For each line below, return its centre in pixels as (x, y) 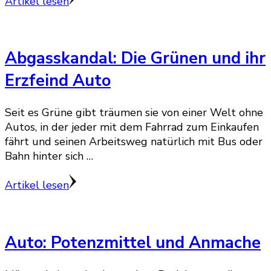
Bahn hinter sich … (49, 156)
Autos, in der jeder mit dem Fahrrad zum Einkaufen (132, 127)
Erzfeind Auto (58, 81)
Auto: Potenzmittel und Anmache (133, 243)
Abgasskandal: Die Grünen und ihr (135, 59)
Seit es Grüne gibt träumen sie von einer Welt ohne (134, 113)
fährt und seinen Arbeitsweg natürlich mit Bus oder (134, 142)
